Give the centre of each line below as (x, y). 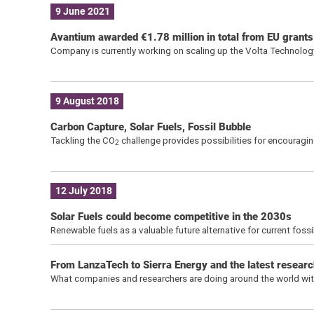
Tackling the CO (82, 140)
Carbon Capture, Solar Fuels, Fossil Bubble (150, 127)
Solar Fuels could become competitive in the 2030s (171, 216)
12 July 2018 (83, 191)
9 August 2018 (87, 101)
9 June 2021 (82, 12)
